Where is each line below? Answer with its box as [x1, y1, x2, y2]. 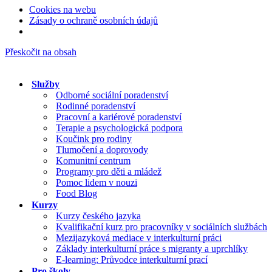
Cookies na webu [29, 4, 96, 15]
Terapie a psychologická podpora [56, 122, 183, 133]
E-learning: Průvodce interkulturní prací [56, 254, 208, 265]
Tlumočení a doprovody [56, 144, 148, 155]
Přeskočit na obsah [5, 46, 76, 57]
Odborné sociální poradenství [56, 89, 168, 100]
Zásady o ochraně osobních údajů [29, 15, 158, 25]
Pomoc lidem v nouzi [56, 177, 137, 188]
